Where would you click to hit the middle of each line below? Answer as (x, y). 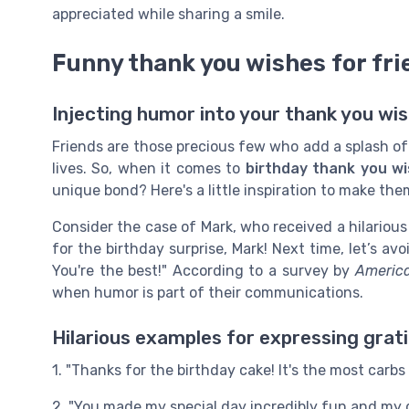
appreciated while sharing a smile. (168, 15)
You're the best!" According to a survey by (204, 271)
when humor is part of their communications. (208, 293)
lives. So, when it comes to (149, 169)
